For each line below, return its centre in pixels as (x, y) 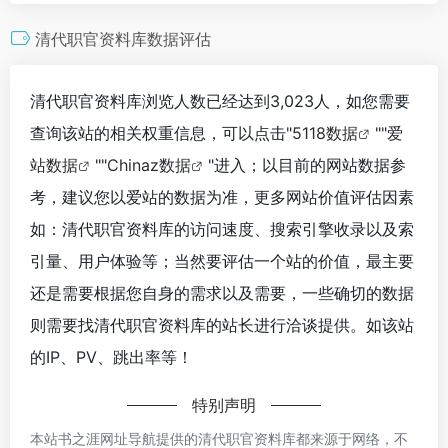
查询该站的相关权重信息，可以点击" (161, 132)
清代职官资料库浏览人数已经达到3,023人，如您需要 (220, 100)
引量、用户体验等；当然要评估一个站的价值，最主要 (222, 260)
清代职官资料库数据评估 (123, 38)
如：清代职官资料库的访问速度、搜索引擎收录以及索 (222, 228)
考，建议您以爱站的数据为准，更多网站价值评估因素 (222, 196)
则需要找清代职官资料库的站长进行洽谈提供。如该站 (222, 324)
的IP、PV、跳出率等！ (111, 356)
